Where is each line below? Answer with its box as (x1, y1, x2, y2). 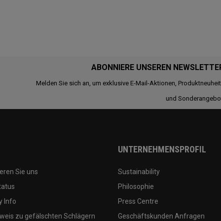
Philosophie (118, 183, 154, 190)
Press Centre (118, 197, 158, 205)
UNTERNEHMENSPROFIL (118, 144, 206, 154)
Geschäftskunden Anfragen (118, 212, 205, 220)
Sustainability (118, 168, 160, 176)
